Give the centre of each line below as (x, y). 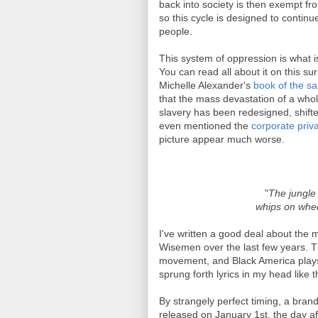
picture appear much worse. (222, 139)
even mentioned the (205, 126)
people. (176, 31)
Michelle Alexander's (206, 85)
